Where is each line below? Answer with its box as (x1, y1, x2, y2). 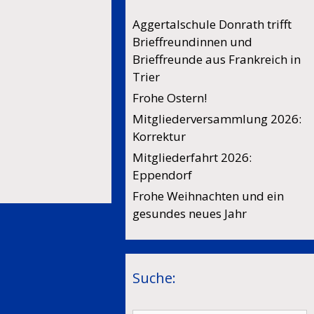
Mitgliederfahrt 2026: (132, 149, 252, 165)
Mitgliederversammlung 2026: (132, 111, 302, 127)
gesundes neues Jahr (132, 205, 247, 221)
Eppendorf (132, 167, 193, 183)
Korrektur (132, 128, 186, 144)
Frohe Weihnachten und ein (132, 188, 285, 204)
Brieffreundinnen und (132, 34, 253, 50)
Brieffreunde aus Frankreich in (132, 51, 301, 67)
